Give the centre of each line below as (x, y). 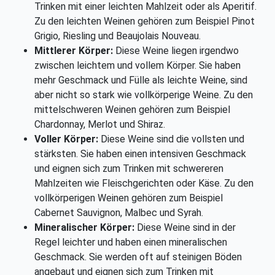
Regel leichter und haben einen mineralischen (131, 242)
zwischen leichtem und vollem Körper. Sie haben (137, 66)
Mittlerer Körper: (74, 51)
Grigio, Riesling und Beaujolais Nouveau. (118, 36)
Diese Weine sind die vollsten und (171, 139)
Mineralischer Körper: (84, 228)
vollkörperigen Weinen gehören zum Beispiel (129, 198)
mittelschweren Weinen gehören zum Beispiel (132, 110)
